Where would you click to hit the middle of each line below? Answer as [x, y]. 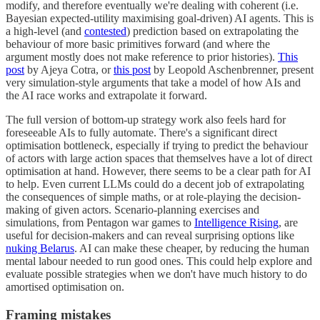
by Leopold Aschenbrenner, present [232, 70]
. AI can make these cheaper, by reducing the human [192, 248]
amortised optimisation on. [65, 287]
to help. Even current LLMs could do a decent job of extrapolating [155, 184]
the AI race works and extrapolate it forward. [106, 95]
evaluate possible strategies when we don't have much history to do [156, 274]
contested [105, 31]
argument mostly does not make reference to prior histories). [142, 57]
